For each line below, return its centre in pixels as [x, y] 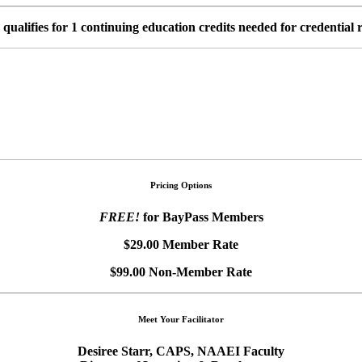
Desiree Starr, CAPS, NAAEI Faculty [181, 351]
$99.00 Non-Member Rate [181, 272]
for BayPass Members [201, 217]
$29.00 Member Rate [181, 245]
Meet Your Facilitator [181, 320]
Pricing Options [181, 185]
